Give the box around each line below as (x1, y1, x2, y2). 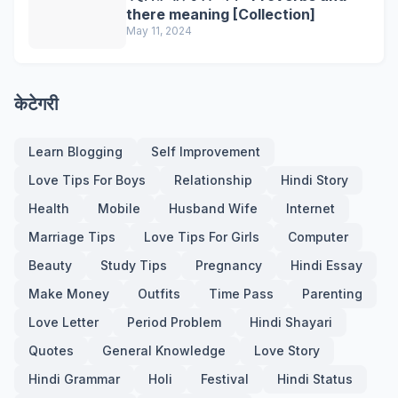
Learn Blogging (28, 144, 123, 159)
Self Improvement (151, 144, 260, 159)
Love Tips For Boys (28, 172, 146, 187)
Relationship (174, 172, 252, 187)
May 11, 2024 (126, 24, 192, 37)
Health (28, 201, 69, 216)
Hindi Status (277, 371, 353, 386)
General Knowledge (102, 343, 226, 358)
